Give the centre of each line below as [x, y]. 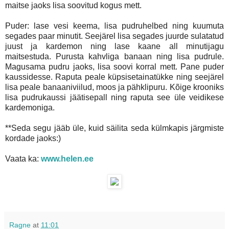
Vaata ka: [23, 158]
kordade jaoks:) [33, 138]
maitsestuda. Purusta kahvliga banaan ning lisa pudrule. [114, 56]
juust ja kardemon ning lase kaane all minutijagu [114, 46]
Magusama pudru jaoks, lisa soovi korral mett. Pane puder [114, 66]
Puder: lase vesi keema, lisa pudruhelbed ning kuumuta [114, 26]
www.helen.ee [67, 158]
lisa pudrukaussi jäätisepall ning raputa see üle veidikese [114, 97]
